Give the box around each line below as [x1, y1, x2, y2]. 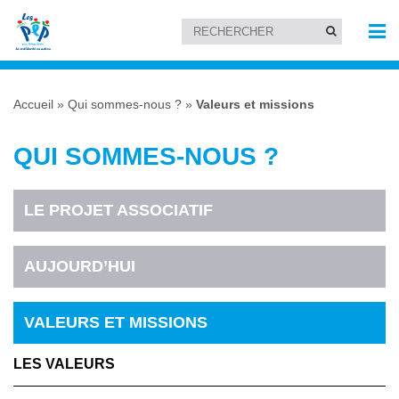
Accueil [13, 97, 53, 112]
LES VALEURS [13, 356, 115, 372]
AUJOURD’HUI [24, 256, 136, 275]
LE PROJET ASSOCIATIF [24, 200, 214, 219]
